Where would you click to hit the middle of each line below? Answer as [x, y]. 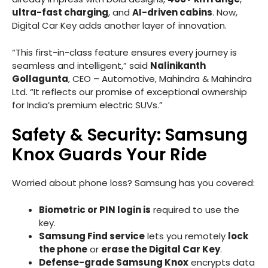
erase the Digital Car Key [161, 249]
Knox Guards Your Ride [109, 155]
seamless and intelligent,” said [81, 65]
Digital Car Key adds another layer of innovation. [119, 26]
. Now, [225, 13]
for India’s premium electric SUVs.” [87, 105]
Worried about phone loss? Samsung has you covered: [133, 183]
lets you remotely [186, 236]
